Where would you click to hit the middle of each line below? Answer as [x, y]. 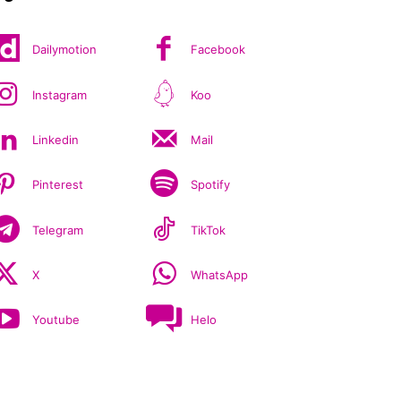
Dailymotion [65, 50]
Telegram [58, 230]
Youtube [56, 320]
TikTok [209, 230]
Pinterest [58, 185]
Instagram [60, 94]
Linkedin [56, 140]
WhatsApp [220, 274]
